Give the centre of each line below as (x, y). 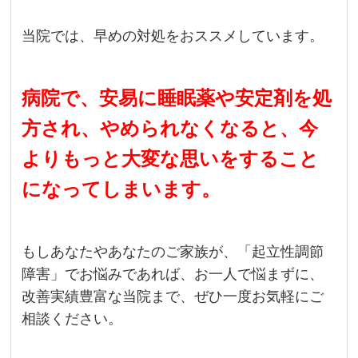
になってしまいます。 (121, 189)
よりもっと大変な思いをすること (171, 159)
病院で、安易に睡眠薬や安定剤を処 (177, 98)
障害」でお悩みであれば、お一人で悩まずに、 (173, 274)
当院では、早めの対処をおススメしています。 (173, 36)
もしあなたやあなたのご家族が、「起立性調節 (173, 252)
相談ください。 (72, 319)
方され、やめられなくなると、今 (170, 129)
